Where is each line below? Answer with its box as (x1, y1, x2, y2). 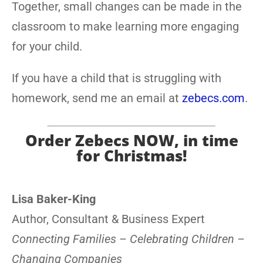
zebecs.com (182, 91, 245, 105)
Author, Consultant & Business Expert (12, 212, 205, 226)
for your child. (12, 39, 82, 53)
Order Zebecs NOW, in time (25, 130, 238, 151)
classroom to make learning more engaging (12, 19, 239, 33)
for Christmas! (76, 145, 187, 166)
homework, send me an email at (12, 91, 182, 105)
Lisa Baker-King (12, 192, 96, 206)
